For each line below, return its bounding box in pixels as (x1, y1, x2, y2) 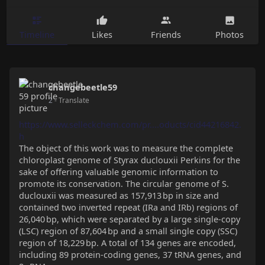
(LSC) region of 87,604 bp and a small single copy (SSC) (18, 225, 237, 237)
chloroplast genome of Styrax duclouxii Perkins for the (18, 154, 240, 166)
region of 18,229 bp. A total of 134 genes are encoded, (18, 237, 236, 249)
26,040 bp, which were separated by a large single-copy (18, 213, 240, 225)
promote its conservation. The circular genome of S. (18, 177, 229, 190)
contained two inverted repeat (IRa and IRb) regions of (18, 201, 238, 214)
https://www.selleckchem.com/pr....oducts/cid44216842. (18, 118, 241, 131)
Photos (215, 28, 244, 40)
